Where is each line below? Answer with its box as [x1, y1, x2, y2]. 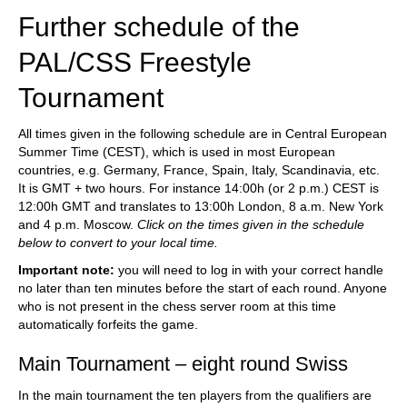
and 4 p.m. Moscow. [18, 217, 137, 233]
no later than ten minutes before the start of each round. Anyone [18, 281, 387, 296]
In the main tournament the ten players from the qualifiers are [18, 388, 372, 403]
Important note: [18, 263, 114, 278]
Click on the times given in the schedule [137, 217, 364, 233]
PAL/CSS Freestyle [18, 47, 252, 78]
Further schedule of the [18, 12, 300, 43]
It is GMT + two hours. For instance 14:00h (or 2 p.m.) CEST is [18, 181, 379, 196]
